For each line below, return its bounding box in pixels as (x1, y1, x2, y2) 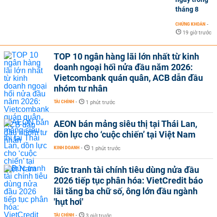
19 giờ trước (183, 30, 212, 36)
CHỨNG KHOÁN (175, 21, 205, 27)
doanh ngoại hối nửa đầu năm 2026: (54, 62, 193, 72)
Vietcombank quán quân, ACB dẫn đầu (54, 73, 203, 83)
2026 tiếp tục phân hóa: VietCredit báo (54, 175, 203, 186)
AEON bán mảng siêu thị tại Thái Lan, (54, 119, 197, 129)
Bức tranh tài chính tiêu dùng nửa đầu (54, 165, 199, 175)
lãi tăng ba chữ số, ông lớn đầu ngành (54, 186, 198, 196)
